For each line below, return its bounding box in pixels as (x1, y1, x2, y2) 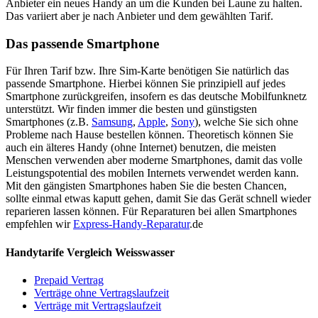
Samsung (92, 116, 133, 128)
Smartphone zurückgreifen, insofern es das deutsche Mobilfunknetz (6, 90, 307, 103)
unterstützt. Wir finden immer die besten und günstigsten (6, 103, 257, 116)
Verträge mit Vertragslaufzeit (34, 299, 161, 312)
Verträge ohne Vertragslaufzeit (34, 286, 169, 299)
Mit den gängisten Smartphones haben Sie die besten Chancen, (6, 180, 287, 192)
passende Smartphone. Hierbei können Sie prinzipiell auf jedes (6, 77, 285, 90)
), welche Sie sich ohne (194, 116, 298, 128)
